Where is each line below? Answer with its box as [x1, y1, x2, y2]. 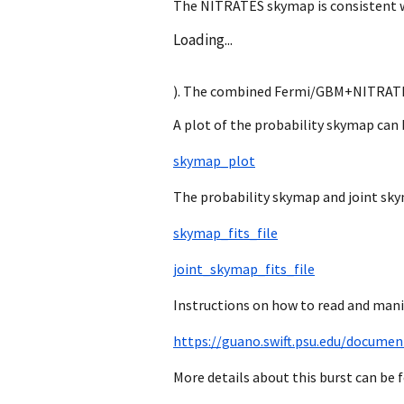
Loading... [173, 30, 233, 50]
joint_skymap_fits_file [173, 260, 315, 279]
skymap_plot [173, 151, 255, 170]
